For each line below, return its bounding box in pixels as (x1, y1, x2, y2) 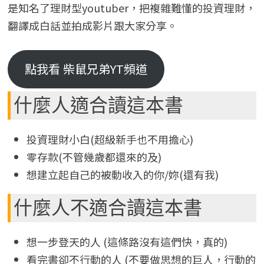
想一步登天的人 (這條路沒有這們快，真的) (26, 233, 227, 249)
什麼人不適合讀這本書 (13, 196, 202, 219)
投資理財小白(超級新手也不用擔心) (26, 131, 193, 147)
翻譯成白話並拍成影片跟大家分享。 (7, 17, 177, 33)
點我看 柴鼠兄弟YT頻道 (24, 60, 147, 78)
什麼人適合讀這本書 (13, 94, 183, 117)
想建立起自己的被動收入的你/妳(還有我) (26, 166, 219, 182)
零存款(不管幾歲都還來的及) (26, 148, 161, 164)
